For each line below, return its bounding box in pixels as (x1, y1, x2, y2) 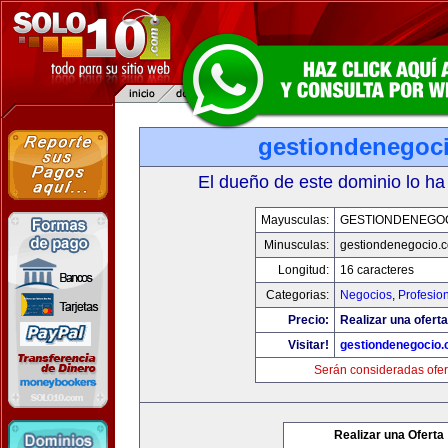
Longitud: (278, 263, 329, 277)
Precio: (288, 313, 329, 327)
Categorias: (266, 288, 329, 302)
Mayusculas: (261, 213, 329, 227)
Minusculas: (264, 238, 329, 252)
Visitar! (288, 338, 329, 352)
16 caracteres (340, 263, 414, 277)
